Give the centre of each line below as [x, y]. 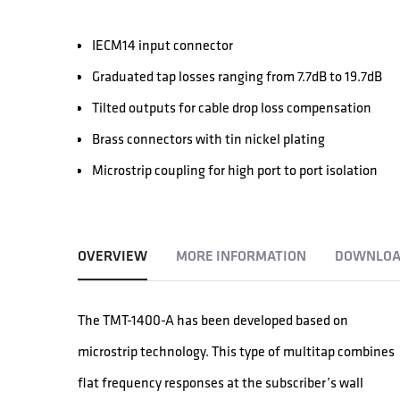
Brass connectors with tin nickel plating [209, 139]
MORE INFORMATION [242, 256]
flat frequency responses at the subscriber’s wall [221, 382]
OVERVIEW [113, 256]
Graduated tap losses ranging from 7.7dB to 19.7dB [237, 76]
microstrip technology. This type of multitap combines [237, 350]
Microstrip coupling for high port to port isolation [235, 170]
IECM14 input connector [163, 45]
